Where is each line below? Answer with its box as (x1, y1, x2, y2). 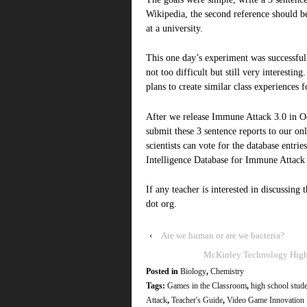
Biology (180, 267, 206, 277)
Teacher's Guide (171, 295, 223, 306)
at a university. (146, 23, 203, 34)
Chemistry (210, 267, 244, 277)
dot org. (146, 199, 177, 210)
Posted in (146, 267, 180, 277)
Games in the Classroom (167, 281, 247, 291)
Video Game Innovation (227, 295, 304, 306)
